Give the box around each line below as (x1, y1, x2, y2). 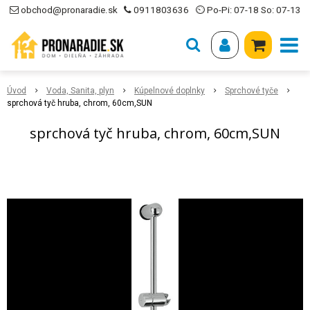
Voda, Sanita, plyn (46, 86, 114, 95)
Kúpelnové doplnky (134, 86, 205, 95)
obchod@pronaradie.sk (20, 5, 118, 15)
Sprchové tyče (225, 86, 278, 95)
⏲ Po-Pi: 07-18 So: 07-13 (194, 5, 301, 15)
